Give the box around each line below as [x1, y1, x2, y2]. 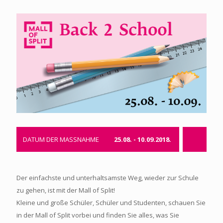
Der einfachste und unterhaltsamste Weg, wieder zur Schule [16, 173, 199, 182]
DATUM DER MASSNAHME [23, 134, 99, 144]
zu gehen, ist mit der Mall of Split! [16, 185, 115, 195]
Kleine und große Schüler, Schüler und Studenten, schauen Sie [16, 198, 206, 207]
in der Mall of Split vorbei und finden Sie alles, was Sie [16, 210, 179, 220]
